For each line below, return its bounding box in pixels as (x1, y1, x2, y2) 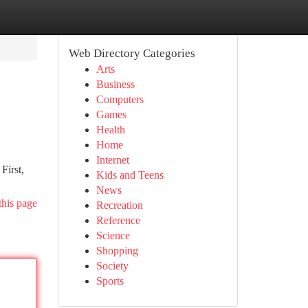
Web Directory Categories (68, 47, 195, 60)
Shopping (96, 245, 138, 256)
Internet (96, 154, 129, 166)
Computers (96, 93, 144, 105)
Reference (96, 214, 140, 226)
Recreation (96, 199, 143, 211)
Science (96, 230, 130, 241)
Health (96, 124, 125, 135)
